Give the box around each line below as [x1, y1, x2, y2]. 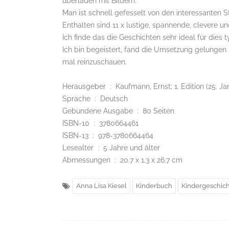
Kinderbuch [136, 182, 172, 190]
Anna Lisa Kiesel [76, 182, 127, 190]
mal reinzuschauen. [62, 58, 127, 66]
